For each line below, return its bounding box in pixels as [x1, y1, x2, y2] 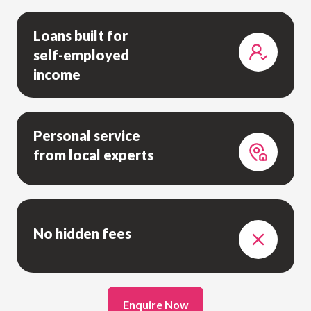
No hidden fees [33, 224, 131, 242]
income [33, 65, 81, 83]
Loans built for [33, 26, 128, 44]
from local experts [33, 146, 153, 163]
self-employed [33, 46, 129, 63]
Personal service [33, 126, 140, 144]
